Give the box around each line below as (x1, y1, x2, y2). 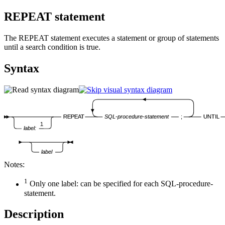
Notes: (4, 160, 25, 169)
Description (4, 207, 64, 221)
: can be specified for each (76, 179, 161, 188)
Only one (28, 179, 61, 188)
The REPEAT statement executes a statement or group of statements (4, 33, 219, 42)
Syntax (4, 61, 39, 75)
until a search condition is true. (4, 42, 100, 51)
